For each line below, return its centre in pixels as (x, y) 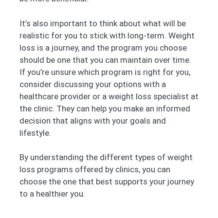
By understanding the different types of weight (106, 157)
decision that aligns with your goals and (93, 120)
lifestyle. (35, 133)
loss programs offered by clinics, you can (95, 170)
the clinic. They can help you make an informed (105, 108)
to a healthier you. (52, 194)
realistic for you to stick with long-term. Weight (107, 35)
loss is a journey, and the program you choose (103, 47)
